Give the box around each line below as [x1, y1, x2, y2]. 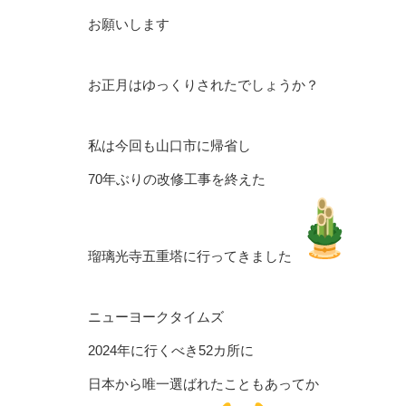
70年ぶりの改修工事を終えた [88, 171, 266, 187]
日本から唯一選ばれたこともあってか [88, 376, 319, 391]
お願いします [88, 16, 169, 32]
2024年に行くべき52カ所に [88, 343, 254, 358]
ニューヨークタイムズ [88, 309, 224, 324]
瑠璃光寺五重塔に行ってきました [88, 248, 292, 264]
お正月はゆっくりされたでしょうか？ [88, 77, 319, 92]
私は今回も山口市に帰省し [88, 138, 251, 153]
